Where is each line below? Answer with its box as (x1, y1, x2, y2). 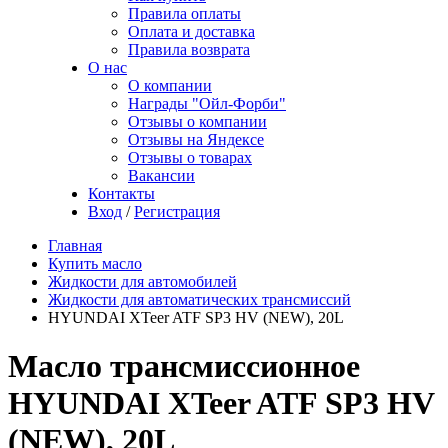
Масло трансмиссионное (8, 348, 360, 385)
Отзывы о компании (128, 113, 267, 130)
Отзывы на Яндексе (128, 131, 264, 148)
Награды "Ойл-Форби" (128, 95, 286, 112)
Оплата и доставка (128, 23, 255, 40)
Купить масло (48, 255, 142, 272)
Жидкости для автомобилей (48, 273, 237, 290)
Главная (48, 237, 102, 254)
